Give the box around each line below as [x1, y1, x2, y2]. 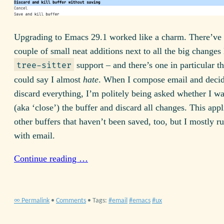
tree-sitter [16, 60, 71, 70]
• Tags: [87, 197, 108, 205]
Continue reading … [14, 153, 88, 163]
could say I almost [14, 74, 83, 84]
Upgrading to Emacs [14, 31, 91, 42]
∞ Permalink [14, 197, 49, 205]
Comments [56, 197, 86, 205]
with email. [14, 130, 55, 140]
